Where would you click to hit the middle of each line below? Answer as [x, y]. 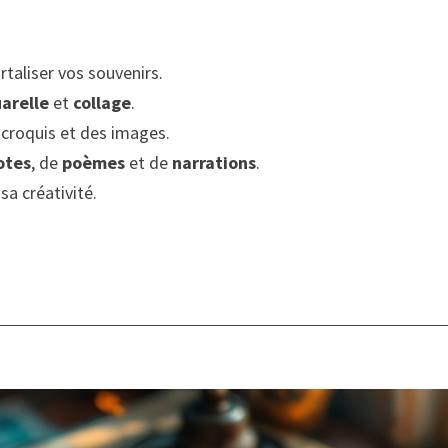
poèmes [94, 163]
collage [102, 103]
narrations [214, 163]
